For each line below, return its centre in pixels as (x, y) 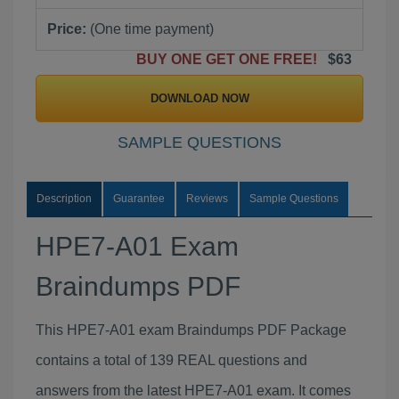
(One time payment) (150, 29)
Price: (67, 29)
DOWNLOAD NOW (199, 98)
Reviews (207, 199)
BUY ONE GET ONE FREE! (230, 59)
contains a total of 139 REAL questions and (171, 360)
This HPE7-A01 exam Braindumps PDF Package (191, 330)
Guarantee (139, 199)
